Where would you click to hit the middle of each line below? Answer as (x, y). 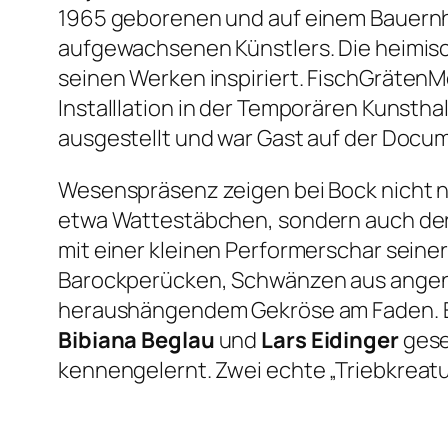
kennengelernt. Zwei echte (194, 370)
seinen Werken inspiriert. (183, 78)
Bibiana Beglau (136, 340)
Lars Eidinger (330, 340)
